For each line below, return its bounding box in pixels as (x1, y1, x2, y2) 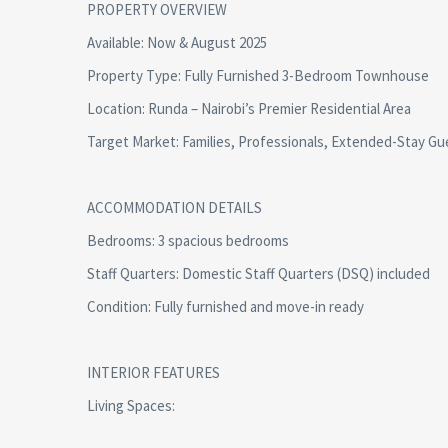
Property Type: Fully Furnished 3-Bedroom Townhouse (87, 66, 429, 85)
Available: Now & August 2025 (87, 33, 267, 52)
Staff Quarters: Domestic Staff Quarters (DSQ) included (87, 264, 430, 283)
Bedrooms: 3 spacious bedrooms (87, 231, 289, 250)
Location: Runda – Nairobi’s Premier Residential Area (87, 99, 411, 118)
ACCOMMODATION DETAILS (87, 198, 262, 217)
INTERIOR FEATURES (87, 363, 220, 382)
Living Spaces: (87, 396, 175, 415)
